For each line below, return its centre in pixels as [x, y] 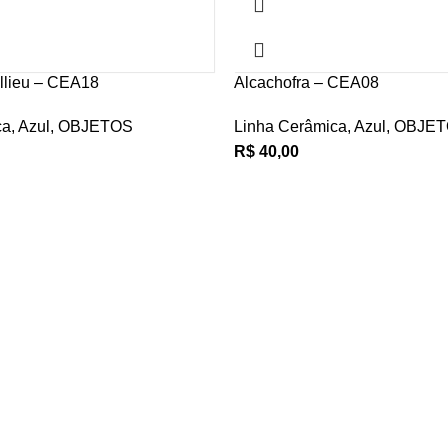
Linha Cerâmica [290, 126]
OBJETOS [95, 126]
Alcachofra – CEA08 [306, 82]
